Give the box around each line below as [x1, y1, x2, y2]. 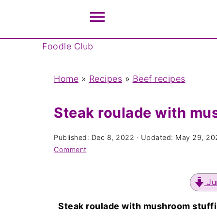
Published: [54, 133, 92, 141]
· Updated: [134, 133, 175, 141]
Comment [54, 145, 87, 154]
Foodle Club [42, 41, 93, 51]
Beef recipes [132, 74, 186, 84]
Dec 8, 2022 [91, 133, 134, 141]
